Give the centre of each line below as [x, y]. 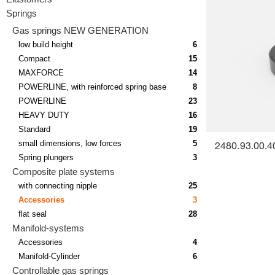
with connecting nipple [58, 185]
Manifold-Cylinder [49, 256]
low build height [46, 44]
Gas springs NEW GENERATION [80, 30]
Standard [34, 129]
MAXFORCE [41, 72]
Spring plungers [46, 157]
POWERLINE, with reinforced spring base [92, 87]
